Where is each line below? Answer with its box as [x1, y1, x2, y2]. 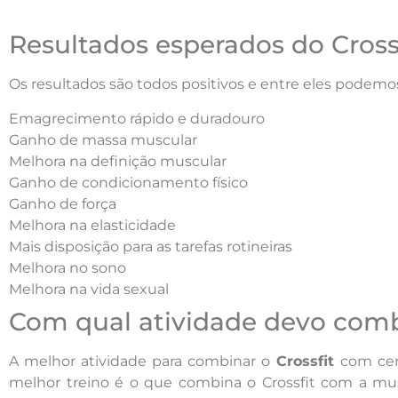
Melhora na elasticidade [9, 216, 176, 234]
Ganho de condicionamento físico [9, 173, 248, 191]
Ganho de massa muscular [9, 131, 197, 148]
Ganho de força [9, 195, 116, 212]
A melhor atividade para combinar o [9, 352, 276, 370]
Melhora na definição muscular [9, 152, 227, 170]
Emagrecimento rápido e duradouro [9, 109, 265, 127]
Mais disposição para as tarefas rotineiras [9, 237, 292, 255]
